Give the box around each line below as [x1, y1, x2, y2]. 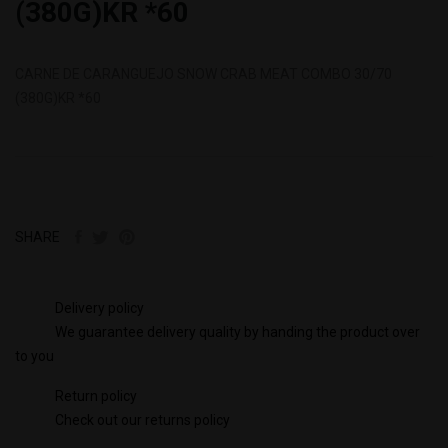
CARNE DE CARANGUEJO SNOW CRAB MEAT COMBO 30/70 [15, 65, 392, 82]
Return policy [55, 387, 137, 404]
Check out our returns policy [55, 411, 230, 428]
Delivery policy [55, 299, 144, 316]
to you [15, 347, 54, 364]
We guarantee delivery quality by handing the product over [55, 323, 420, 340]
